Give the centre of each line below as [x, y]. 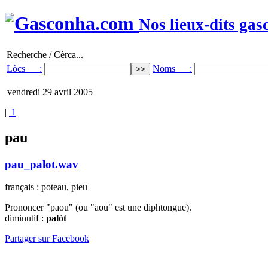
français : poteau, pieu [46, 187]
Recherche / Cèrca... [45, 54]
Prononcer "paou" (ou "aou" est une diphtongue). [98, 208]
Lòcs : [24, 68]
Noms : [172, 68]
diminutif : [25, 218]
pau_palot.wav [42, 164]
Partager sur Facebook [47, 239]
